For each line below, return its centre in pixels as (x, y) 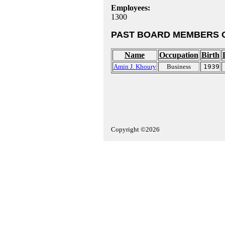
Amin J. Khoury (135, 67)
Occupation (179, 55)
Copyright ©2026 (135, 129)
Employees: (130, 8)
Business (179, 67)
